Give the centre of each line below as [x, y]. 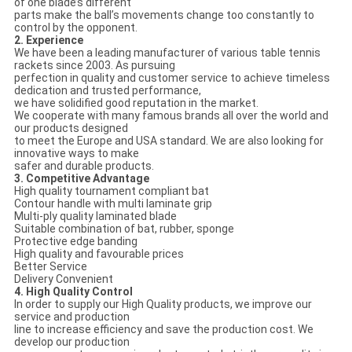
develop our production [71, 342]
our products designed [71, 128]
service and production [71, 317]
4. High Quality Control [73, 292]
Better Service [50, 267]
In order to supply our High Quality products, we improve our [163, 304]
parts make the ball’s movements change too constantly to [164, 15]
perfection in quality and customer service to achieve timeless [172, 78]
